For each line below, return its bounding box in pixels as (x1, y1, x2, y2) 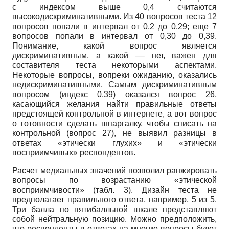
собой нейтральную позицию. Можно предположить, (12, 215, 217, 224)
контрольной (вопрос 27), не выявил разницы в (12, 129, 217, 138)
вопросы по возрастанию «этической (12, 176, 217, 185)
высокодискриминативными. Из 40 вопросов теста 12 (12, 12, 217, 21)
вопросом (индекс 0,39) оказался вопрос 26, (12, 90, 217, 99)
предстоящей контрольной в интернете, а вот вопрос (12, 109, 217, 119)
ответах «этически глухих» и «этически (12, 139, 217, 148)
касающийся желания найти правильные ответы (12, 100, 217, 109)
